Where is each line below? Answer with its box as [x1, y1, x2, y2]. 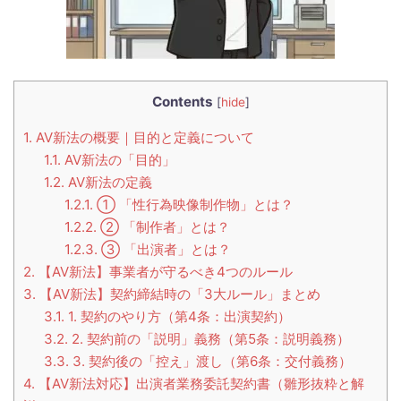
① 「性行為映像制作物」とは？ [92, 195, 294, 213]
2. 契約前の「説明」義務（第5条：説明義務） [67, 329, 350, 347]
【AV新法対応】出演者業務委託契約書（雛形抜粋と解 [35, 374, 364, 392]
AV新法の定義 [64, 173, 152, 191]
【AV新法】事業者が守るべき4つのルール [35, 262, 293, 280]
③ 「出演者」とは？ [97, 240, 231, 258]
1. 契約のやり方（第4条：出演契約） [64, 307, 291, 325]
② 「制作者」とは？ [96, 218, 230, 235]
